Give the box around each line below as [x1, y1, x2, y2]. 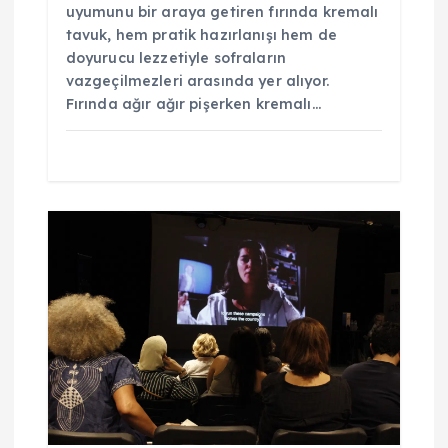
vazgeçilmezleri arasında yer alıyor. [65, 72, 329, 91]
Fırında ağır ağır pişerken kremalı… [65, 95, 321, 114]
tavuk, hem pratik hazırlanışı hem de [65, 26, 337, 45]
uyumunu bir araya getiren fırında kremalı [65, 3, 379, 22]
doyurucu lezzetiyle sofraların [65, 49, 286, 68]
